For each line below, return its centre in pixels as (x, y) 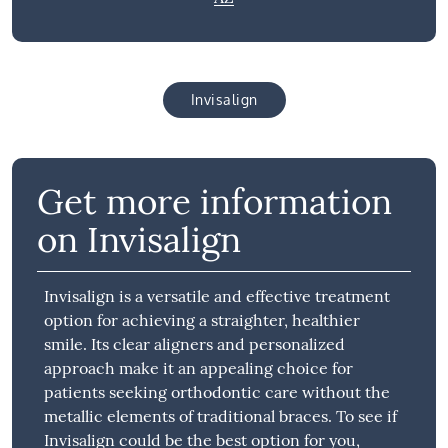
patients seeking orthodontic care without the (217, 391)
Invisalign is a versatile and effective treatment (217, 295)
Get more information (214, 201)
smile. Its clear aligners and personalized (195, 343)
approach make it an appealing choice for (199, 367)
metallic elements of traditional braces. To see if (221, 415)
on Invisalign (138, 239)
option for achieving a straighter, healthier (202, 319)
